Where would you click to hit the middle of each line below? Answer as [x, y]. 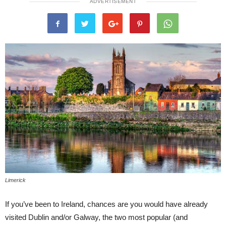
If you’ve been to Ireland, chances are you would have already [106, 204]
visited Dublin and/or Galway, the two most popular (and [96, 217]
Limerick [15, 180]
